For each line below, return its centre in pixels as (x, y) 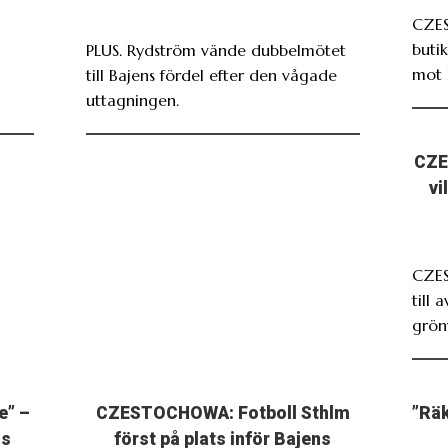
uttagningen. (132, 99)
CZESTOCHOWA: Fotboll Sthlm (222, 412)
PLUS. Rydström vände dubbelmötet (215, 49)
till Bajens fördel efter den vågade (211, 74)
